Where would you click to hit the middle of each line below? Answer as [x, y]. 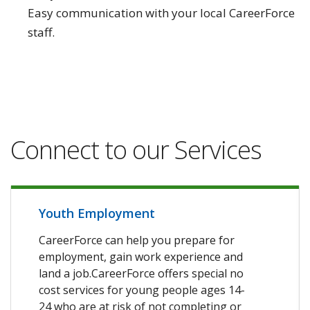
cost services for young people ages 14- [142, 290]
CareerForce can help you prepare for [137, 240]
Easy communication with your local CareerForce [161, 12]
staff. [43, 32]
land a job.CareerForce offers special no [141, 273]
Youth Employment [97, 213]
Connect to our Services [136, 149]
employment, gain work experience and [141, 256]
